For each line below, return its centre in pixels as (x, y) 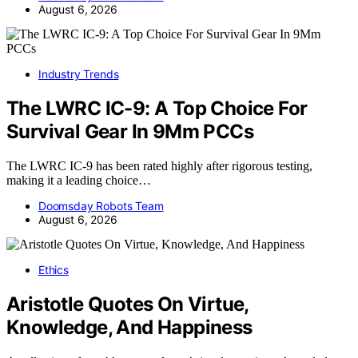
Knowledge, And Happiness (129, 328)
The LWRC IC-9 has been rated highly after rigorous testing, (159, 166)
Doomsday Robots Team (101, 206)
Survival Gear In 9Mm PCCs (130, 132)
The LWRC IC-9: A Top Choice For (157, 109)
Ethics (54, 270)
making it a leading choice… (79, 181)
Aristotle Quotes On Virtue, (127, 304)
